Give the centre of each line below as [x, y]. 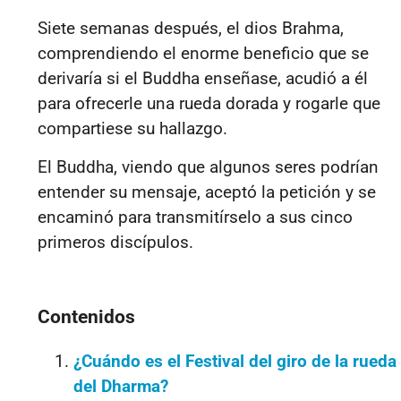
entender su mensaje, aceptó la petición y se [207, 192]
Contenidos [86, 316]
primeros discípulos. [115, 242]
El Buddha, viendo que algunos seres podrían [208, 166]
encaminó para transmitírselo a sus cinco [195, 217]
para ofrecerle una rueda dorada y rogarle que [209, 104]
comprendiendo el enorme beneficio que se [203, 54]
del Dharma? [121, 386]
